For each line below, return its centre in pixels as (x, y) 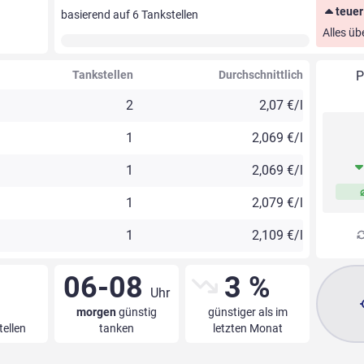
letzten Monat (247, 329)
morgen (96, 312)
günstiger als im (247, 312)
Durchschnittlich (261, 75)
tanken (116, 329)
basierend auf (96, 15)
